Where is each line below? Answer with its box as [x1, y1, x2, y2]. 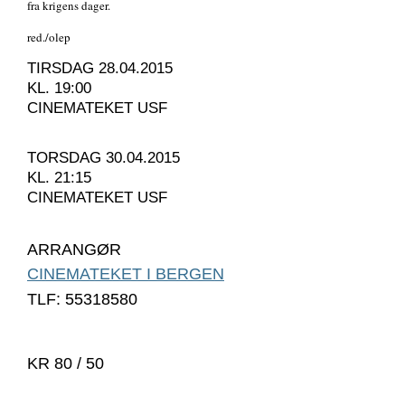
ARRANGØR [27, 240, 121, 259]
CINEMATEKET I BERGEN [27, 265, 224, 284]
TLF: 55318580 [27, 290, 137, 309]
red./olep [27, 29, 71, 46]
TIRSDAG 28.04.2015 [27, 60, 173, 78]
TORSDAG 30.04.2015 [27, 149, 180, 167]
